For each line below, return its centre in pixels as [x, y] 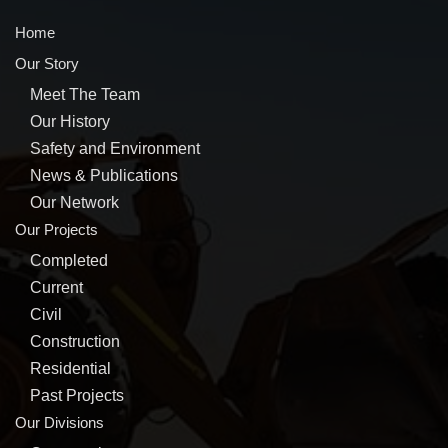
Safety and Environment [115, 149]
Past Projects [77, 396]
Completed [69, 261]
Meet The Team [85, 95]
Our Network [74, 203]
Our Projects [56, 230]
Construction [75, 342]
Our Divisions [59, 423]
